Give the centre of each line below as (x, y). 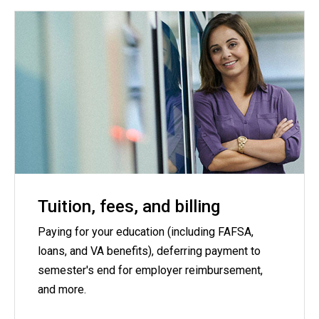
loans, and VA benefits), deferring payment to (149, 251)
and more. (62, 290)
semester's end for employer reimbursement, (150, 271)
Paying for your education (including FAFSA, (146, 232)
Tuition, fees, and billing (129, 207)
